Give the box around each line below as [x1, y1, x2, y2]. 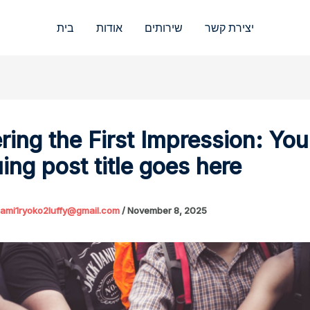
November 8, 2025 [127, 204, 207, 216]
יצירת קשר [204, 21, 254, 35]
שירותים [144, 21, 183, 35]
